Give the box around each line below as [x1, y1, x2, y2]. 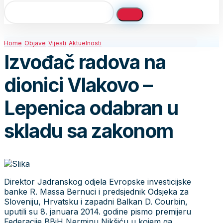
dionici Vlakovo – [4, 73, 152, 97]
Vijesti [48, 39, 66, 47]
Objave [24, 39, 46, 47]
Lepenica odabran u [4, 96, 178, 120]
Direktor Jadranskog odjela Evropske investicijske [4, 176, 191, 187]
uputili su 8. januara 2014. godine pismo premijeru [4, 206, 191, 217]
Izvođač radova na [4, 50, 166, 74]
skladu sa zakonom [4, 119, 173, 143]
